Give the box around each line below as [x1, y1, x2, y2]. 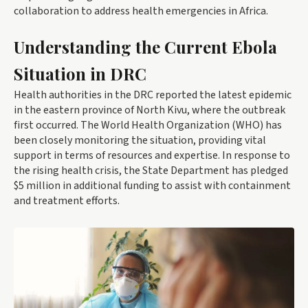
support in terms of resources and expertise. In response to [14, 148, 290, 163]
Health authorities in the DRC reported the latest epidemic [14, 87, 291, 102]
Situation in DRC [14, 63, 146, 85]
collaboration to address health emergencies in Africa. [14, 3, 268, 19]
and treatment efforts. [14, 193, 120, 208]
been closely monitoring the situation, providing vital [14, 133, 266, 148]
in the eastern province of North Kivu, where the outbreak [14, 102, 285, 118]
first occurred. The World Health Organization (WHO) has [14, 118, 282, 133]
